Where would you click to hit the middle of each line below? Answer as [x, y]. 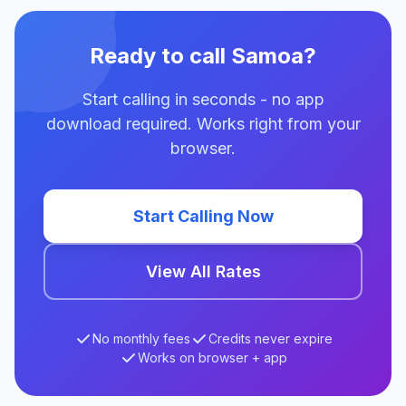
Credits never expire [270, 338]
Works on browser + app [212, 358]
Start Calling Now [203, 216]
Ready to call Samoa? [203, 56]
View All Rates [203, 271]
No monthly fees [141, 338]
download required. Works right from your [203, 124]
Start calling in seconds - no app [203, 99]
